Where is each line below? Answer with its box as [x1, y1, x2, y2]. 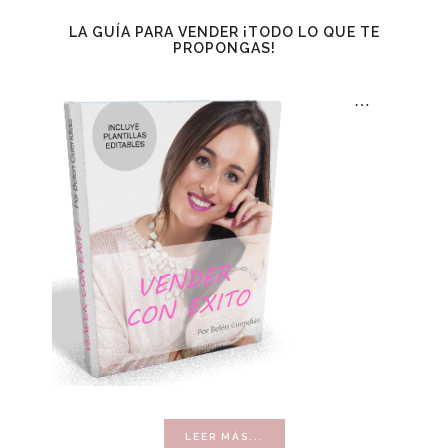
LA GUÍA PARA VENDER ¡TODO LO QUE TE [68, 24, 380, 41]
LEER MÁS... [184, 431, 264, 443]
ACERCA [262, 430, 315, 442]
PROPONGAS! [172, 40, 276, 57]
